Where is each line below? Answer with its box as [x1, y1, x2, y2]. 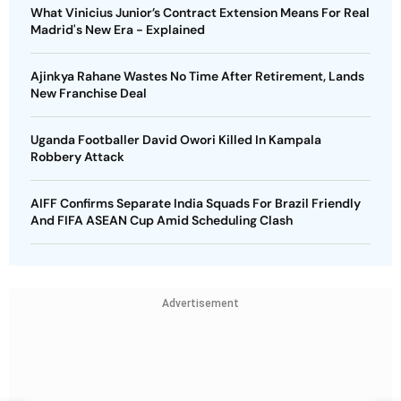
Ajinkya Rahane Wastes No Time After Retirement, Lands [30, 68, 364, 84]
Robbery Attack [30, 149, 124, 165]
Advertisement [162, 297, 239, 310]
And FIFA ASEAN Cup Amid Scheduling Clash [30, 212, 293, 228]
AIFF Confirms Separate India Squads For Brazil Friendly [30, 195, 361, 211]
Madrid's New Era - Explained [30, 21, 205, 38]
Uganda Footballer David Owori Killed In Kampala [30, 132, 321, 148]
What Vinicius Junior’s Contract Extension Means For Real [30, 4, 370, 21]
